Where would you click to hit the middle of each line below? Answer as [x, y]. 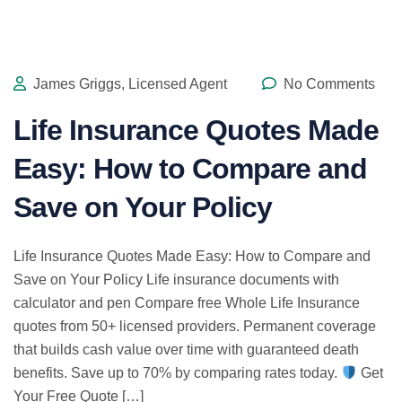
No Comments [328, 84]
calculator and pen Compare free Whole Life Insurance [187, 303]
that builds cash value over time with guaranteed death [186, 350]
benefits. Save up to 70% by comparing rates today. [177, 373]
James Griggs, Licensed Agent [128, 84]
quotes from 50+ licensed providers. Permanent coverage [195, 327]
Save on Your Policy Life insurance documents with [176, 280]
